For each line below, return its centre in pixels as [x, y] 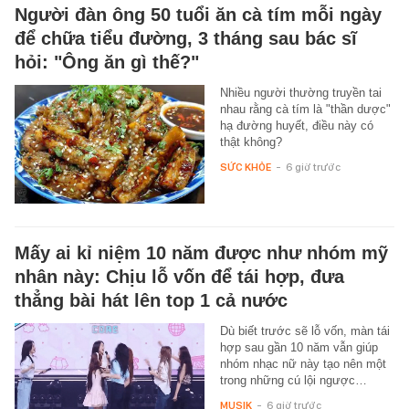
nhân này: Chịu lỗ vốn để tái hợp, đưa [179, 277]
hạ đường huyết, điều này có [296, 126]
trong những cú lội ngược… [293, 381]
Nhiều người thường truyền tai [300, 93]
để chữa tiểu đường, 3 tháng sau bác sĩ [186, 39]
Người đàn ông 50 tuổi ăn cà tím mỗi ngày [198, 15]
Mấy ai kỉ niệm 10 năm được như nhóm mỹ [201, 253]
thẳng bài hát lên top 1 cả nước [151, 301]
